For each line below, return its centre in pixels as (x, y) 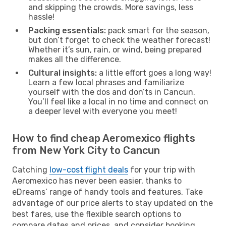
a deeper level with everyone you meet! (103, 111)
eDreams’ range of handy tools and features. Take (107, 192)
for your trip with (162, 169)
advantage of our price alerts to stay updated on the (112, 203)
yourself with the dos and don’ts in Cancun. (112, 92)
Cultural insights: (63, 73)
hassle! (41, 17)
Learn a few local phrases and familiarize (106, 82)
